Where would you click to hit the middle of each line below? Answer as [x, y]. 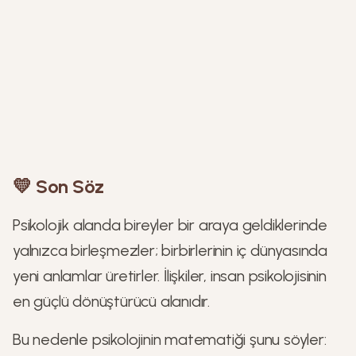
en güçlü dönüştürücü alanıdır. [112, 301]
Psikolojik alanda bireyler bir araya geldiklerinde [170, 225]
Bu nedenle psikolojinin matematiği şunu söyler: [170, 339]
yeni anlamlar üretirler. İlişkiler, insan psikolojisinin [170, 276]
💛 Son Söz [58, 186]
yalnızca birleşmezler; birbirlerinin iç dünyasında [170, 250]
